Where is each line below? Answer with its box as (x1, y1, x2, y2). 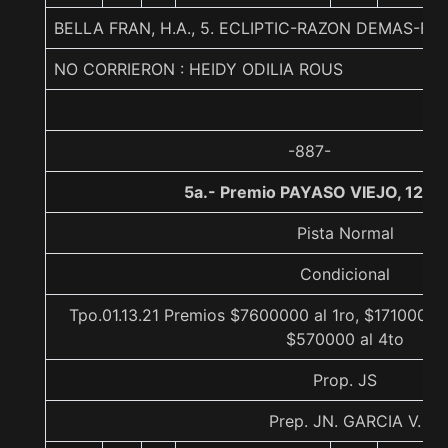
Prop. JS (313, 370, 377, 390)
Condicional (300, 264, 390, 284)
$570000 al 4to (286, 329, 404, 349)
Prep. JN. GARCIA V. (269, 411, 421, 431)
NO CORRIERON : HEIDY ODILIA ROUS (54, 59, 343, 79)
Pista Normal (296, 223, 394, 243)
